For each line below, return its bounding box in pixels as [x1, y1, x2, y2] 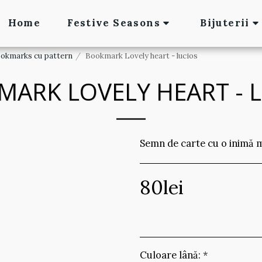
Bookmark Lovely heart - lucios [85, 51, 198, 61]
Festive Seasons [67, 16, 160, 29]
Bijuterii [200, 16, 250, 29]
